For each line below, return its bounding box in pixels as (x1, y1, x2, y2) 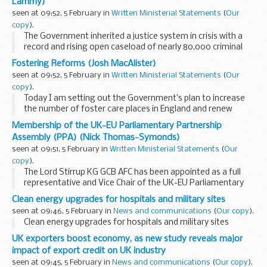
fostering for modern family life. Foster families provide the (24, 115, 252, 125)
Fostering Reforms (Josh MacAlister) (12, 58, 156, 69)
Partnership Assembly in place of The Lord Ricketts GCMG (24, 189, 243, 198)
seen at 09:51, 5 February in (12, 145, 110, 153)
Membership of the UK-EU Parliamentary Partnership (12, 120, 222, 131)
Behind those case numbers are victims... (24, 64, 179, 73)
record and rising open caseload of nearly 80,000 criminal (24, 42, 243, 52)
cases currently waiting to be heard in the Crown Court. (24, 53, 232, 63)
